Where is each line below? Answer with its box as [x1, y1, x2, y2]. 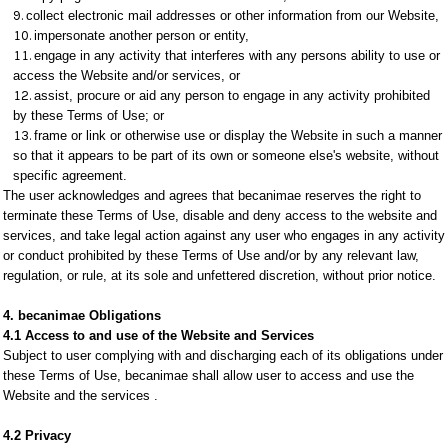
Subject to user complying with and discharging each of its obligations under [3, 348, 443, 363]
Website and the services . [3, 388, 158, 403]
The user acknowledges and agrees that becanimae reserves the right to [3, 188, 421, 203]
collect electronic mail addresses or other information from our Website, [26, 8, 439, 23]
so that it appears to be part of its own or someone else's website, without [13, 148, 439, 163]
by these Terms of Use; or [13, 108, 164, 123]
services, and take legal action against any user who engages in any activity [3, 228, 445, 243]
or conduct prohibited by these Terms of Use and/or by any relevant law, [3, 248, 419, 263]
